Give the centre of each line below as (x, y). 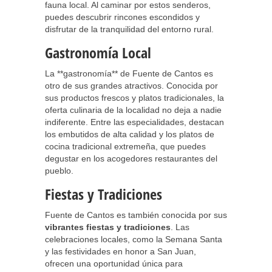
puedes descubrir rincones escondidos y (122, 17)
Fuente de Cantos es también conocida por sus (136, 215)
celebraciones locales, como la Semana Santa (134, 239)
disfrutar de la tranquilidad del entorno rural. (129, 29)
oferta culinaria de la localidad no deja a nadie (133, 110)
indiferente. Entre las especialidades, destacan (134, 122)
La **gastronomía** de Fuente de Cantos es (129, 73)
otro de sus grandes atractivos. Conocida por (131, 86)
